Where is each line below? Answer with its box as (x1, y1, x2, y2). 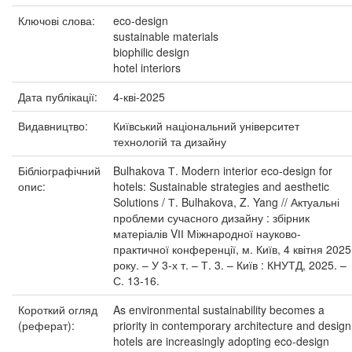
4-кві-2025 (113, 89, 165, 104)
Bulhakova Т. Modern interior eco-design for (113, 163, 332, 178)
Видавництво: (18, 118, 91, 134)
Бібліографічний (18, 163, 101, 178)
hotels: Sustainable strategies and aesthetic (113, 178, 329, 194)
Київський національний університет (113, 118, 299, 134)
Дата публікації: (18, 89, 101, 104)
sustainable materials (113, 28, 218, 44)
